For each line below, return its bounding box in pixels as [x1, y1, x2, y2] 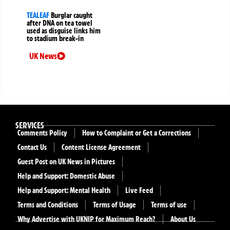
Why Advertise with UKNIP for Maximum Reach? [17, 215, 156, 224]
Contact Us [17, 143, 47, 152]
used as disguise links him [27, 26, 101, 36]
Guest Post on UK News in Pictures [17, 157, 115, 167]
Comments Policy [17, 128, 67, 138]
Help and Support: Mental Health [17, 186, 110, 196]
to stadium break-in [27, 34, 84, 44]
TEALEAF [27, 11, 49, 21]
